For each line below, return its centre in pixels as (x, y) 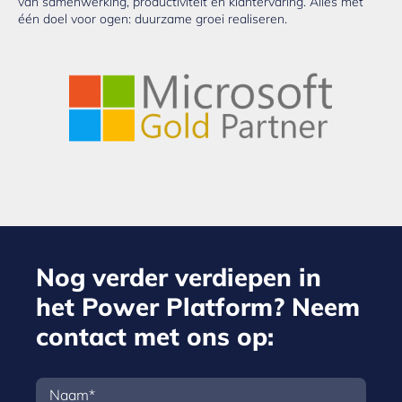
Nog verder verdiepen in (179, 276)
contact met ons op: (155, 336)
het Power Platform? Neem (198, 306)
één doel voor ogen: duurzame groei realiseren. (153, 18)
